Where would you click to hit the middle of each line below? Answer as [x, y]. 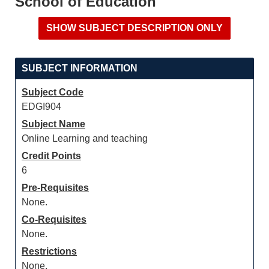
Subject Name [53, 124]
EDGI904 [41, 107]
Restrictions [49, 251]
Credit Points [51, 156]
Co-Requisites [54, 219]
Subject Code [53, 92]
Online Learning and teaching [85, 138]
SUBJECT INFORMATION [80, 68]
